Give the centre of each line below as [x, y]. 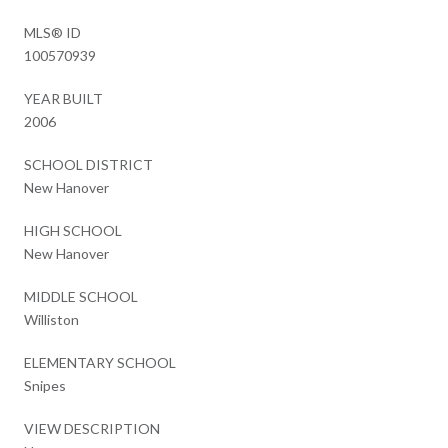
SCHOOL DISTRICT [88, 164]
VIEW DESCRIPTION [92, 428]
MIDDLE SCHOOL [81, 296]
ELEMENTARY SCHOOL [100, 362]
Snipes [45, 385]
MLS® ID [52, 32]
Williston [51, 319]
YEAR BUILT [63, 98]
